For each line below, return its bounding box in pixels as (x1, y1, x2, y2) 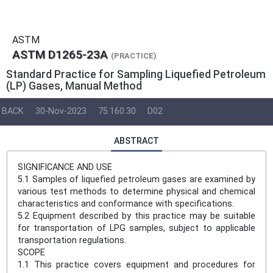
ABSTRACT (114, 135, 159, 146)
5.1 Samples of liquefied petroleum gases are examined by (18, 174, 255, 185)
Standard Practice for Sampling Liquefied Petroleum (6, 68, 266, 80)
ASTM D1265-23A (12, 48, 108, 62)
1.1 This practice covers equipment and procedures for (18, 259, 255, 270)
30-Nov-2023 (35, 106, 87, 117)
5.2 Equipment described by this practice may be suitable (18, 210, 255, 221)
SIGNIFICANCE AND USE (18, 161, 112, 172)
